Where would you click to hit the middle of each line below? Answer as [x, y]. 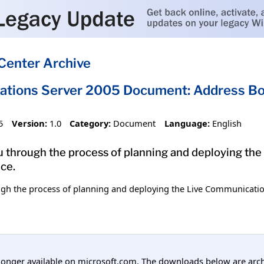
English [227, 123]
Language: [187, 123]
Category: [90, 123]
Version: [29, 123]
